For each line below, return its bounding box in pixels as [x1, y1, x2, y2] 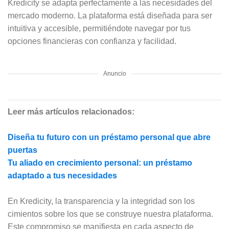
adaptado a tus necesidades [8, 171, 117, 180]
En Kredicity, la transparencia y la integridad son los [8, 196, 195, 205]
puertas [8, 145, 37, 154]
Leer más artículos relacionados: [8, 107, 134, 116]
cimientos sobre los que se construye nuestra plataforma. [8, 209, 213, 218]
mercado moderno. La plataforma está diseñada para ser [8, 11, 212, 20]
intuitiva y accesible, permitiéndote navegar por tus [8, 24, 191, 33]
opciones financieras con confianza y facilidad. [8, 37, 176, 45]
